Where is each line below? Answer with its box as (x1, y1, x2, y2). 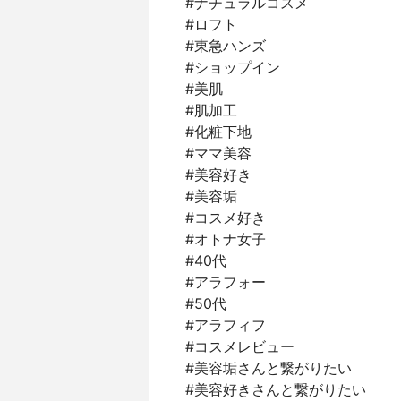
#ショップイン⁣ (185, 58, 280, 76)
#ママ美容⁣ (185, 144, 252, 162)
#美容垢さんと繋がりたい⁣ (185, 359, 352, 377)
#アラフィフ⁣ (185, 316, 266, 334)
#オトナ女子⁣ (185, 230, 266, 248)
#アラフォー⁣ (185, 273, 266, 291)
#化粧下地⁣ (185, 123, 252, 141)
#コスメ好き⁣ (185, 209, 266, 226)
